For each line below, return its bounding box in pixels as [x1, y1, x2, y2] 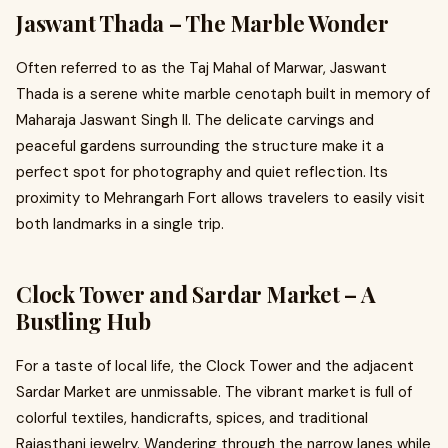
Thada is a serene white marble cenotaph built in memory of [16, 84, 430, 104]
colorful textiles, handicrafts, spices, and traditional [16, 408, 368, 428]
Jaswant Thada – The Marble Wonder [16, 8, 389, 38]
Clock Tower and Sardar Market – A [16, 279, 376, 309]
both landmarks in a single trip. [16, 214, 224, 234]
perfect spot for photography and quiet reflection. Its [16, 162, 388, 182]
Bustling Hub [16, 306, 151, 336]
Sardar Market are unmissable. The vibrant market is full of [16, 382, 412, 402]
